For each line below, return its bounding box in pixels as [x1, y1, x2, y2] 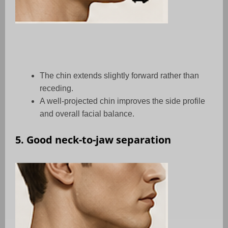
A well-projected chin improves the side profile [40, 97, 205, 106]
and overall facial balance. [40, 109, 134, 119]
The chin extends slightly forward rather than [40, 71, 199, 80]
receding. [40, 84, 73, 93]
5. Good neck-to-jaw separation [15, 133, 171, 147]
